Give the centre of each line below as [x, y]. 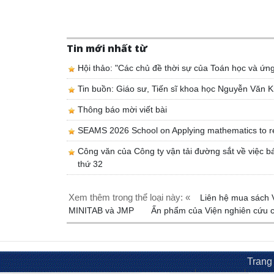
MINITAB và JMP [103, 210]
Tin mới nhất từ [107, 48]
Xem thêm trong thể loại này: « [130, 197]
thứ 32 [91, 164]
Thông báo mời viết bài [123, 109]
